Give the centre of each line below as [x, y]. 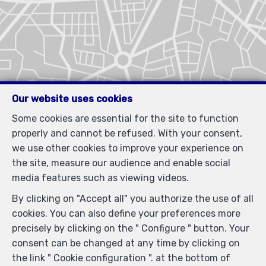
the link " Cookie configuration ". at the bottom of [121, 258]
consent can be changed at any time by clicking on [126, 243]
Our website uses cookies [72, 99]
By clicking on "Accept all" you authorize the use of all [133, 199]
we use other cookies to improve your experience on [128, 148]
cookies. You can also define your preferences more [126, 213]
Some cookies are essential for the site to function [125, 118]
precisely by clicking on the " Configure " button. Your [131, 228]
